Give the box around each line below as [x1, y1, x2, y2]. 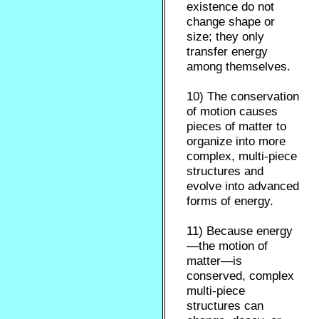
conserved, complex [187, 269, 295, 283]
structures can [187, 299, 264, 313]
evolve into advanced [187, 179, 300, 193]
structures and [187, 164, 264, 178]
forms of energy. [187, 194, 274, 208]
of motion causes [187, 105, 278, 118]
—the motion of [187, 239, 268, 253]
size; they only [187, 30, 265, 43]
